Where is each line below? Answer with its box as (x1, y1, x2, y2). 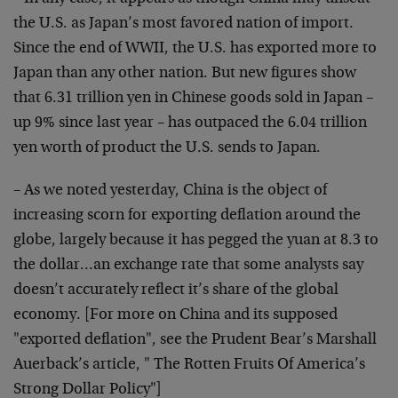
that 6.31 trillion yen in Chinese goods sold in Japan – (13, 91, 373, 107)
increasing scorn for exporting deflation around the (13, 208, 361, 224)
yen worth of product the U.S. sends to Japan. (13, 140, 321, 156)
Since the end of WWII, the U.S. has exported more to (13, 41, 377, 57)
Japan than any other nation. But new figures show (13, 66, 356, 82)
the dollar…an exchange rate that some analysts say (13, 258, 363, 274)
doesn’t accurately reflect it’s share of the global (13, 283, 338, 298)
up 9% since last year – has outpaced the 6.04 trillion (13, 115, 367, 131)
